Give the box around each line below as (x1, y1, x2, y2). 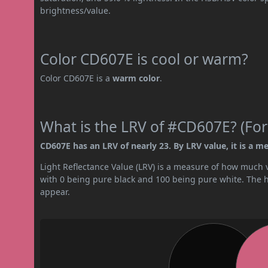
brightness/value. (40, 4, 111, 16)
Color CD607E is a (40, 72, 113, 84)
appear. (40, 185, 71, 197)
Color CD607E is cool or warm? (40, 48, 249, 69)
